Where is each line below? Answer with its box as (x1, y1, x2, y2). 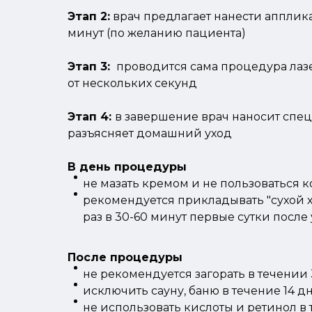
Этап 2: (68, 9, 110, 23)
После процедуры (68, 250, 182, 264)
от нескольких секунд (68, 76, 197, 90)
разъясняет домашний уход (68, 126, 232, 140)
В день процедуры (68, 159, 187, 173)
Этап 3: (68, 59, 114, 73)
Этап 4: (68, 109, 115, 123)
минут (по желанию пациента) (68, 26, 246, 40)
